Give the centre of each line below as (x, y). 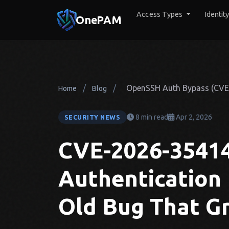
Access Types (161, 14)
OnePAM (99, 20)
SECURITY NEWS (93, 117)
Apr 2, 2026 (193, 117)
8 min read (151, 117)
